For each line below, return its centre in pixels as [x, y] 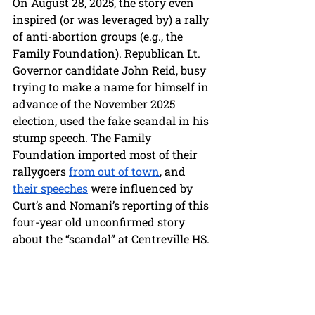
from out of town [114, 172]
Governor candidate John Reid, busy [111, 70]
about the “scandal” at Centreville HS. [112, 239]
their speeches [50, 188]
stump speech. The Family [83, 138]
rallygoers [41, 172]
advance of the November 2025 [95, 104]
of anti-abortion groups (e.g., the [99, 37]
